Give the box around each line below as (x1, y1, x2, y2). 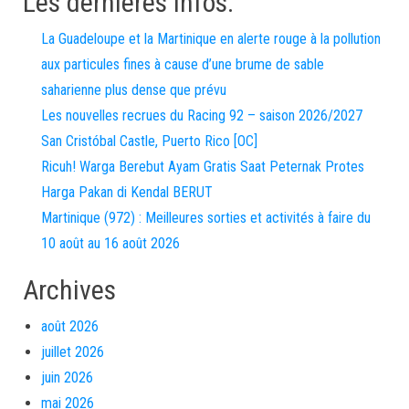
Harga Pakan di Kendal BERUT (41, 184, 213, 201)
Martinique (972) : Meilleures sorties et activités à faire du (41, 209, 371, 226)
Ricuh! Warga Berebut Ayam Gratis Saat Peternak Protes (41, 158, 364, 175)
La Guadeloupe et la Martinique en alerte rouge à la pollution (41, 30, 381, 47)
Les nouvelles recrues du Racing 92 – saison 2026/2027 (41, 107, 362, 124)
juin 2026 (41, 369, 93, 386)
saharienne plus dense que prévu (41, 81, 226, 99)
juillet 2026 (41, 343, 104, 361)
